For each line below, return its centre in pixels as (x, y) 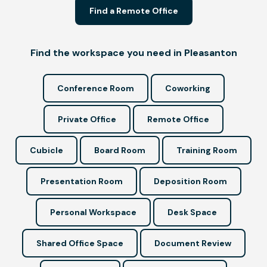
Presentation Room (81, 181)
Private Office (87, 119)
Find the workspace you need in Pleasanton (133, 52)
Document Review (193, 243)
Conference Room (95, 88)
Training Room (207, 150)
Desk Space (192, 212)
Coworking (187, 88)
